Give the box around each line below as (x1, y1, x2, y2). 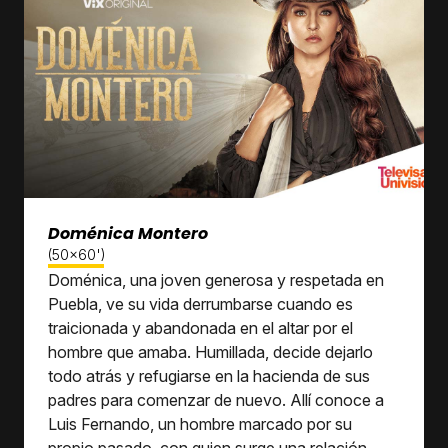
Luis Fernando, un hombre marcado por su (48, 414, 352, 434)
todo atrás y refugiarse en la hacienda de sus (48, 366, 370, 386)
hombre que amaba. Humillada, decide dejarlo (48, 342, 373, 362)
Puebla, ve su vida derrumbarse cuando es (48, 294, 353, 314)
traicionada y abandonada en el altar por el (48, 318, 353, 338)
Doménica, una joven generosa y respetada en (48, 270, 384, 290)
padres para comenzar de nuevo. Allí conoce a (48, 390, 384, 410)
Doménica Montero (48, 222, 208, 245)
